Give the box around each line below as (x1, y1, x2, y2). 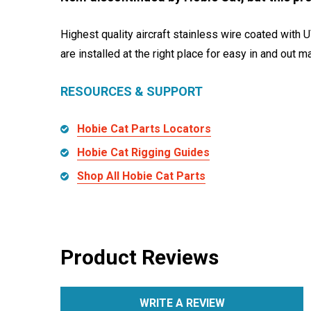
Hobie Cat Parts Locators (77, 122, 211, 135)
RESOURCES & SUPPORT (60, 84, 203, 99)
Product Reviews (60, 245, 219, 269)
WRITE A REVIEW (139, 296, 225, 310)
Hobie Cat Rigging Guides (77, 146, 210, 159)
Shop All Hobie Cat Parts (77, 169, 205, 183)
